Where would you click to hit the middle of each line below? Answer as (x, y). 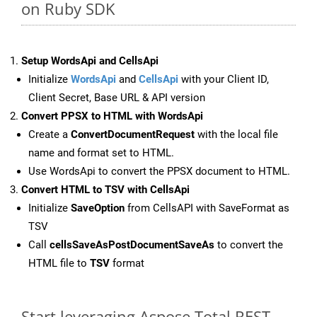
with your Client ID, (224, 80)
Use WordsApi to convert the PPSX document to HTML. (159, 172)
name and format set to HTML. (101, 153)
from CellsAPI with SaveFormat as (207, 208)
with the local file (236, 135)
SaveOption (98, 208)
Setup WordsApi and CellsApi (90, 61)
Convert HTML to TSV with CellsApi (105, 190)
